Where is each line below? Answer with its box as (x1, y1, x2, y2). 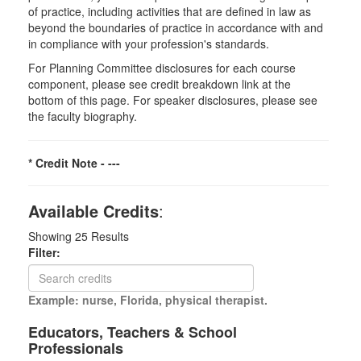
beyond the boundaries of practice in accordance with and (28, 19, 323, 36)
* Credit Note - (28, 155, 108, 172)
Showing (28, 228, 75, 245)
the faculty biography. (28, 108, 137, 125)
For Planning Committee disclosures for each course (28, 60, 296, 77)
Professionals (28, 338, 123, 359)
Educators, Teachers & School (28, 322, 237, 343)
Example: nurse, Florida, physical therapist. (28, 292, 268, 309)
